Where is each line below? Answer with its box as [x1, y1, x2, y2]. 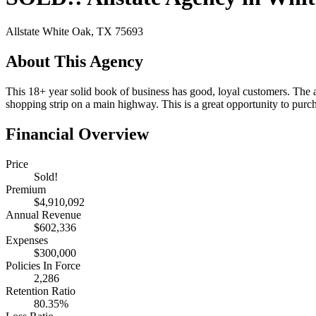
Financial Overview [6, 124, 149, 143]
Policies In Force [6, 259, 80, 272]
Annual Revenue [6, 208, 81, 221]
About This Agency [6, 51, 143, 71]
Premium [6, 183, 46, 195]
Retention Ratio [6, 284, 75, 297]
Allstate [6, 25, 42, 38]
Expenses [6, 233, 48, 246]
